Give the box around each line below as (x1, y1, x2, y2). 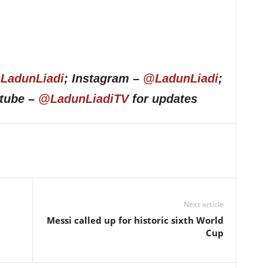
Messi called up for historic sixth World (46, 214, 224, 226)
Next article (183, 199, 224, 209)
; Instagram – (63, 72, 143, 85)
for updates (128, 92, 197, 105)
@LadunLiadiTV (38, 92, 129, 105)
